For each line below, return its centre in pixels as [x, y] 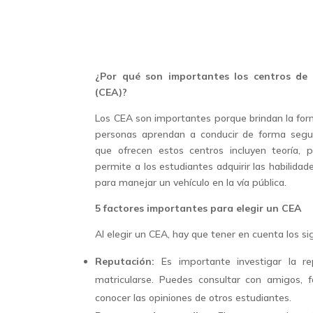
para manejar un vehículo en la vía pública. [191, 183]
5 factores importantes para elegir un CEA [199, 209]
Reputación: [125, 262]
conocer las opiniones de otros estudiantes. [194, 298]
